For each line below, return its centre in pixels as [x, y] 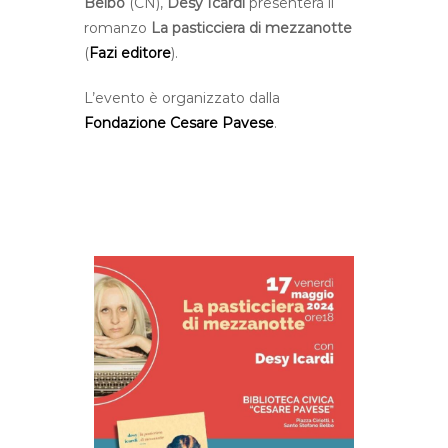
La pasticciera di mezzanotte [251, 27]
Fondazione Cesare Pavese [179, 122]
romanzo [117, 27]
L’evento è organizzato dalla [182, 97]
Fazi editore [130, 52]
